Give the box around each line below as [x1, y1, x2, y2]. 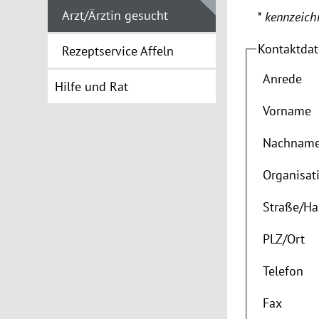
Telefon [263, 263, 304, 280]
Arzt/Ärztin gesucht [62, 7, 169, 23]
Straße [263, 199, 300, 216]
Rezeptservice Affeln [62, 43, 174, 59]
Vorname [263, 103, 312, 120]
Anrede [263, 70, 303, 88]
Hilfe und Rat [55, 78, 129, 95]
